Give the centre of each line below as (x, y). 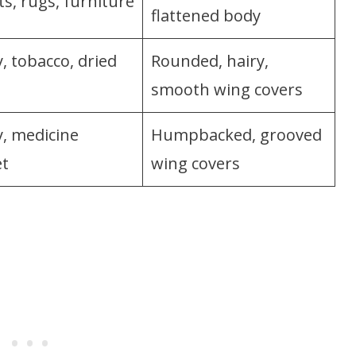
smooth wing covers (227, 89)
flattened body (206, 15)
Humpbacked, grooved (236, 134)
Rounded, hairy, (210, 60)
